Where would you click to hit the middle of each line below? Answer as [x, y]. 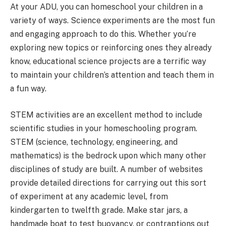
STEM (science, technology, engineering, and [94, 142]
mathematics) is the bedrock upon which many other [108, 155]
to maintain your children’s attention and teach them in [112, 75]
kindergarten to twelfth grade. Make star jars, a [99, 210]
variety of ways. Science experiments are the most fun [112, 21]
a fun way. [28, 89]
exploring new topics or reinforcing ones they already [111, 48]
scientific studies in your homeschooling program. [104, 128]
